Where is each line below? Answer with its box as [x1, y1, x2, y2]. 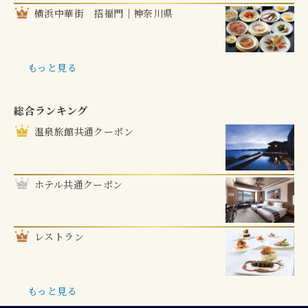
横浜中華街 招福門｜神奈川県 [34, 6, 173, 21]
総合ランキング [14, 103, 88, 118]
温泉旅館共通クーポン [34, 124, 133, 139]
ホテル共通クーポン [34, 177, 123, 191]
